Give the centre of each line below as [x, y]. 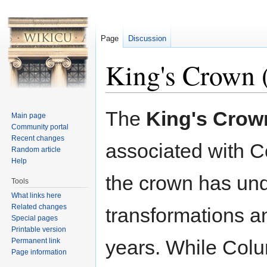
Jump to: [123, 97]
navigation [160, 97]
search [197, 97]
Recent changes [38, 138]
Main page [29, 115]
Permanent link [36, 240]
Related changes [39, 207]
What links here [37, 195]
